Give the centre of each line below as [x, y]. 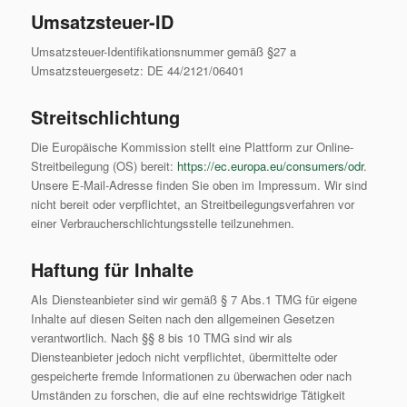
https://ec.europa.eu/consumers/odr [270, 166]
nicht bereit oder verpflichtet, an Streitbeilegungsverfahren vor [192, 204]
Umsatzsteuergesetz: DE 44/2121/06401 [137, 71]
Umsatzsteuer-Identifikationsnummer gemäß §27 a [163, 52]
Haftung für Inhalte [112, 270]
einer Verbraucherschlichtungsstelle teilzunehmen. [162, 223]
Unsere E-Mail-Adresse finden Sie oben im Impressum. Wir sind [199, 185]
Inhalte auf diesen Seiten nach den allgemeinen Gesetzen [182, 319]
